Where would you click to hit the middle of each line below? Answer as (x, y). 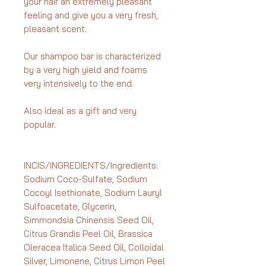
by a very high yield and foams (85, 70)
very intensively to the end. (79, 84)
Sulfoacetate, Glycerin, (70, 207)
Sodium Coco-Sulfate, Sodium (85, 179)
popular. (40, 125)
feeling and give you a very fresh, (91, 15)
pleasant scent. (55, 29)
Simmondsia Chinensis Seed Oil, (89, 220)
